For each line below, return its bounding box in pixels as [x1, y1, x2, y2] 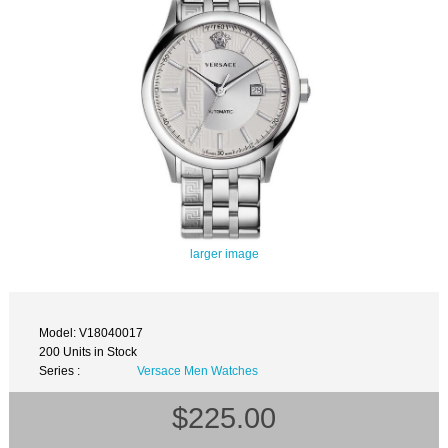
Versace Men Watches [136, 364, 258, 378]
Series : [39, 364, 81, 378]
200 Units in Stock [39, 345, 138, 359]
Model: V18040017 [39, 326, 144, 340]
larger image [189, 246, 259, 260]
